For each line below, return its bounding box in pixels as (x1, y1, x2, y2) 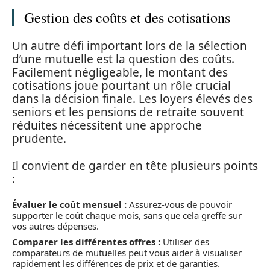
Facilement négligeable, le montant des (12, 64, 228, 81)
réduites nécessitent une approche (12, 118, 202, 134)
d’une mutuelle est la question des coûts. (12, 51, 234, 67)
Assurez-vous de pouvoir (127, 198, 232, 211)
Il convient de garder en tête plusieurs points (12, 157, 258, 174)
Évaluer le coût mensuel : (12, 198, 127, 211)
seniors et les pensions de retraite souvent (12, 104, 244, 121)
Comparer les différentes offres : (12, 235, 160, 248)
